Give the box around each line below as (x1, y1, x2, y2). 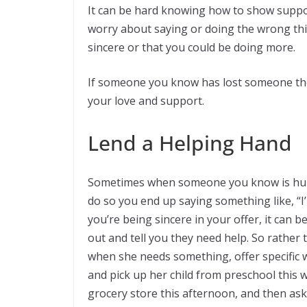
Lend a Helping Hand (88, 129, 292, 158)
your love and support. (88, 93, 204, 109)
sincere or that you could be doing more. (88, 40, 295, 56)
